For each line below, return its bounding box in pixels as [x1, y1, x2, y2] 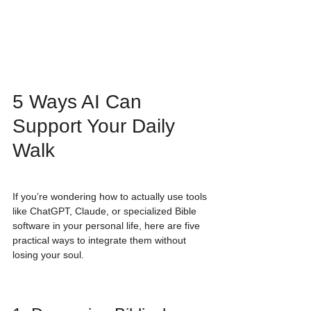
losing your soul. [12, 249, 84, 261]
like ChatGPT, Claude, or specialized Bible [12, 205, 199, 217]
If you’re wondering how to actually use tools [12, 191, 210, 203]
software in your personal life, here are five [12, 220, 203, 232]
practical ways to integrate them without [12, 235, 189, 246]
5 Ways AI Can [12, 91, 147, 113]
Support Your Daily [12, 115, 180, 137]
